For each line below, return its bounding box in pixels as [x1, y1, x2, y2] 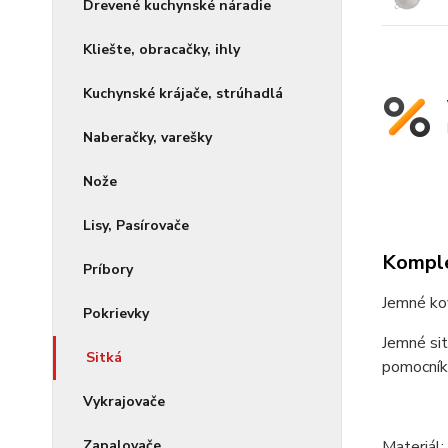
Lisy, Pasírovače [83, 216, 189, 235]
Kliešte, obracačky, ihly [83, 40, 240, 59]
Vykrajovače [83, 392, 165, 411]
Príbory [83, 260, 133, 279]
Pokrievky [83, 304, 149, 323]
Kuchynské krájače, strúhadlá [83, 84, 283, 103]
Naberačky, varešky [83, 128, 212, 147]
